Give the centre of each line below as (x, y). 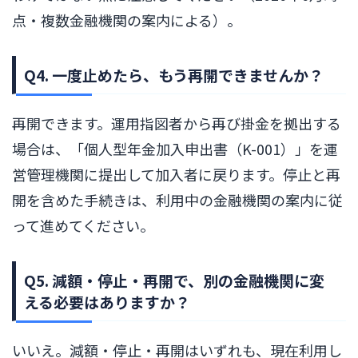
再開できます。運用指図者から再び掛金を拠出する (177, 123)
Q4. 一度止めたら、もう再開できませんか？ (174, 74)
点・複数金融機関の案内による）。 (127, 20)
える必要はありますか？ (107, 301)
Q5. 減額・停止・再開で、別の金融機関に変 (174, 280)
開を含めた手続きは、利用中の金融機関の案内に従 (177, 199)
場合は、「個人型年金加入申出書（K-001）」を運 (175, 148)
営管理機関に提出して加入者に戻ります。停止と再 (176, 174)
